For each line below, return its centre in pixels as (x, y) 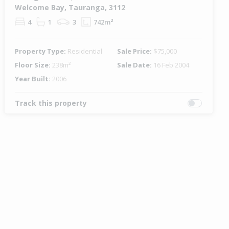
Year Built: (34, 79)
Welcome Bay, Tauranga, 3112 (70, 8)
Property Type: (41, 51)
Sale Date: (135, 65)
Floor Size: (34, 65)
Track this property (51, 103)
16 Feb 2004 (171, 65)
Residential (85, 51)
